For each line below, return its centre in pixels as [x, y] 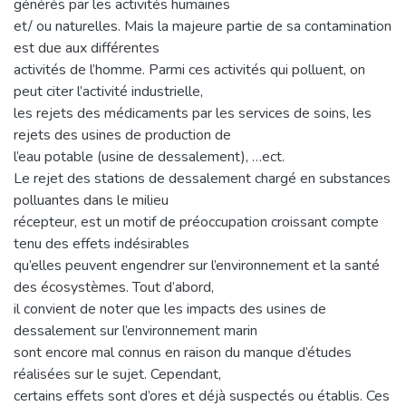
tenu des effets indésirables [101, 243]
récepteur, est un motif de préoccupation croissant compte [196, 222]
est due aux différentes [87, 48]
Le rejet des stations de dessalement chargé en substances [202, 178]
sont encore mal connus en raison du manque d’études [183, 352]
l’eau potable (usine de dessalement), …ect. [149, 156]
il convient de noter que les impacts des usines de [170, 309]
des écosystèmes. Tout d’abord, [114, 287]
